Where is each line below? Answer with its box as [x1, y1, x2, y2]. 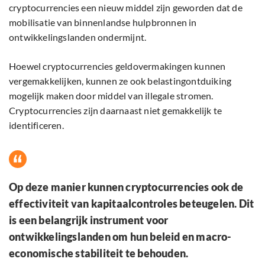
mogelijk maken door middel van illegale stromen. [9, 90, 214, 102]
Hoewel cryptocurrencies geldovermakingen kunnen [9, 60, 226, 72]
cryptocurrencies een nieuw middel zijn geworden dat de [9, 2, 243, 14]
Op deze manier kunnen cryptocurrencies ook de [9, 180, 244, 194]
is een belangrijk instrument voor [9, 214, 169, 227]
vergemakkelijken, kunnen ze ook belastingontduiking [9, 75, 232, 87]
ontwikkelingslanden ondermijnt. [9, 31, 147, 43]
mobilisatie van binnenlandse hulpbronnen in [9, 17, 197, 28]
